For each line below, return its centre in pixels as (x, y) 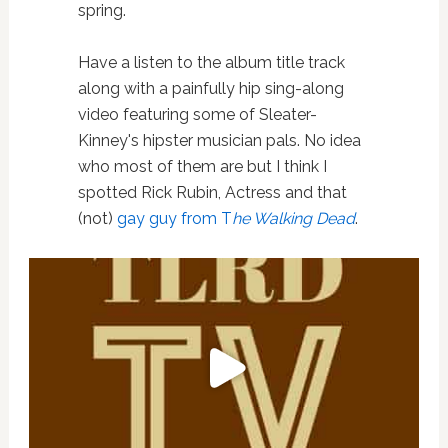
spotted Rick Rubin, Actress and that (212, 192)
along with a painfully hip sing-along (210, 88)
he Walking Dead (293, 218)
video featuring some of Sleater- (197, 114)
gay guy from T (174, 218)
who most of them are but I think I (202, 166)
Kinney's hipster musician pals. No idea (219, 140)
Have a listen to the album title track (211, 62)
